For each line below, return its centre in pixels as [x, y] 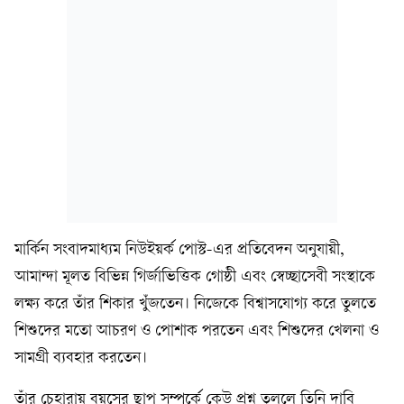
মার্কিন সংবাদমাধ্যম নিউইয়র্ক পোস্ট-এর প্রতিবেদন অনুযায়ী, [179, 250]
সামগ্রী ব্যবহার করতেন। [81, 358]
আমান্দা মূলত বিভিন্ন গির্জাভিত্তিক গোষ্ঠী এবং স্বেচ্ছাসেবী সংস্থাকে [195, 277]
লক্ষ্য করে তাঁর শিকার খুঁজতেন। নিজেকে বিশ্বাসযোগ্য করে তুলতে [195, 304]
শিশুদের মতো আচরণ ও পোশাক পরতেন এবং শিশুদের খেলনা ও [197, 331]
